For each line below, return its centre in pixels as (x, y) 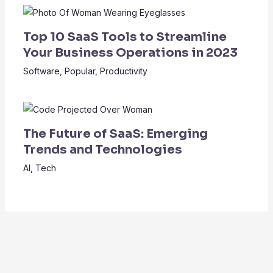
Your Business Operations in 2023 (130, 52)
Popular (80, 71)
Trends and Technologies (102, 150)
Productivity (123, 71)
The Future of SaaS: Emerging (115, 134)
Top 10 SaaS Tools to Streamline (125, 37)
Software (41, 71)
